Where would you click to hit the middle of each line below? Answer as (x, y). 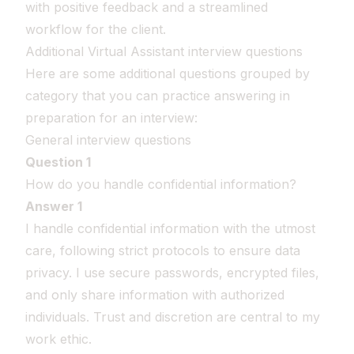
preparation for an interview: (111, 118)
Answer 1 (54, 206)
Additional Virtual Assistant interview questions (164, 51)
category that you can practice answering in (158, 96)
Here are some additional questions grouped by (168, 73)
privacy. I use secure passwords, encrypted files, (172, 273)
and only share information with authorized (155, 295)
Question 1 (58, 162)
